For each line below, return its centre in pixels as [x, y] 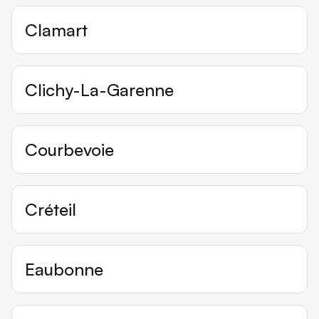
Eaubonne [64, 270]
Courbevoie [69, 150]
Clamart [56, 30]
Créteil [51, 210]
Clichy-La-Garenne [99, 90]
